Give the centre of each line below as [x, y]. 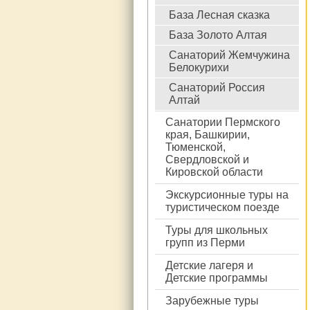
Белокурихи [199, 67]
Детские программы [217, 278]
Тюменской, [195, 147]
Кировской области [214, 172]
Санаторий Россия [217, 88]
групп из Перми [205, 243]
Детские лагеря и [209, 265]
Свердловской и [207, 159]
